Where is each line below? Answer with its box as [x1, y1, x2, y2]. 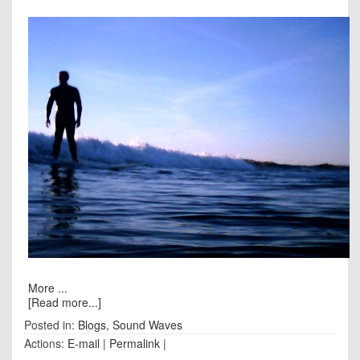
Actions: [24, 334, 67, 351]
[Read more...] [28, 293, 101, 310]
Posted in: [24, 316, 78, 333]
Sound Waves [112, 316, 182, 333]
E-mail [67, 334, 100, 351]
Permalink [109, 334, 160, 351]
